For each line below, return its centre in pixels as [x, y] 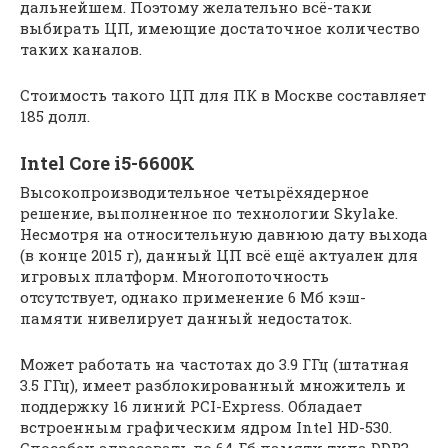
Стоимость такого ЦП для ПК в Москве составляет [223, 95]
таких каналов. [81, 49]
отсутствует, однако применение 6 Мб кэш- [193, 297]
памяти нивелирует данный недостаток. [186, 318]
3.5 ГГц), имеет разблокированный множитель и [213, 385]
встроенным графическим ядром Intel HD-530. [206, 427]
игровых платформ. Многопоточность [174, 276]
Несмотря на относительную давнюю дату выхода [224, 234]
